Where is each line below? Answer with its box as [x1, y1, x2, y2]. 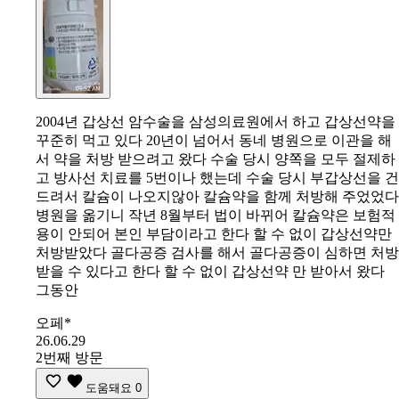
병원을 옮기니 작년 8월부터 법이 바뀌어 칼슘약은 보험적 [36, 208, 395, 224]
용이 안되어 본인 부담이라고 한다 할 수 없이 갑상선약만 [36, 226, 392, 242]
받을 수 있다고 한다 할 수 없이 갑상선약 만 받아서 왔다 [36, 264, 385, 280]
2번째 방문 [36, 350, 103, 366]
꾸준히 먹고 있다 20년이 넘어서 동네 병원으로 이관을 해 [36, 133, 392, 149]
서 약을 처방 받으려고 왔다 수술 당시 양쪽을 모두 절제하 [36, 151, 395, 167]
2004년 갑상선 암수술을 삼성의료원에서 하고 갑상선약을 [36, 114, 395, 130]
